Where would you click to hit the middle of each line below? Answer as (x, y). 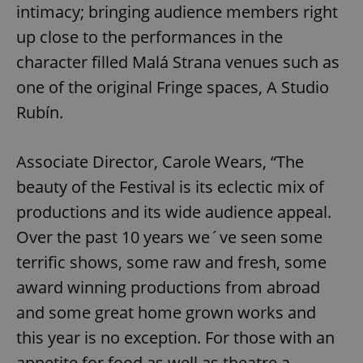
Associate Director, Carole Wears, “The (160, 161)
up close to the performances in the (149, 36)
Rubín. (40, 112)
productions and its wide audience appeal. (174, 211)
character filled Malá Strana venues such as (178, 62)
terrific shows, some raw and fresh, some (171, 262)
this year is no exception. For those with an (175, 337)
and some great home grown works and (166, 312)
